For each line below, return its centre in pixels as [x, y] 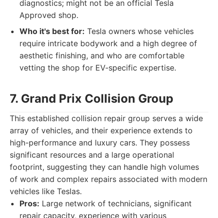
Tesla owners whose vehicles [139, 31]
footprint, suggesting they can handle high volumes [104, 167]
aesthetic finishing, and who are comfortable [102, 55]
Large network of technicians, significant [116, 203]
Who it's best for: [52, 31]
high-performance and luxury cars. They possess [100, 143]
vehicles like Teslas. [46, 191]
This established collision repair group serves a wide [106, 118]
